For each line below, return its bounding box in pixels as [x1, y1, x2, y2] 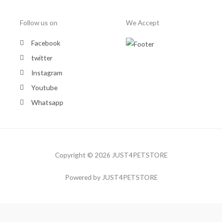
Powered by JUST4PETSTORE [64, 173, 158, 182]
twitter [31, 54, 53, 62]
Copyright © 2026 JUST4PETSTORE [55, 151, 167, 160]
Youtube [31, 83, 57, 92]
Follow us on [20, 18, 57, 27]
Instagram [31, 68, 62, 77]
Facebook [31, 39, 60, 48]
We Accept [126, 18, 160, 27]
